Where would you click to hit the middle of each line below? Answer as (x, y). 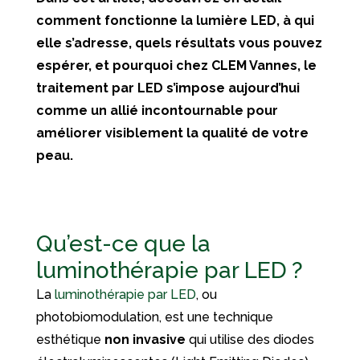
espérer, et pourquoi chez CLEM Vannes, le (176, 65)
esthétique (70, 339)
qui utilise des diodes (250, 339)
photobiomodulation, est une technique (154, 317)
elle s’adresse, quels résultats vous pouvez (179, 43)
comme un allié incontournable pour (157, 110)
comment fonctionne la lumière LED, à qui (175, 20)
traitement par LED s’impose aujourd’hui (168, 88)
